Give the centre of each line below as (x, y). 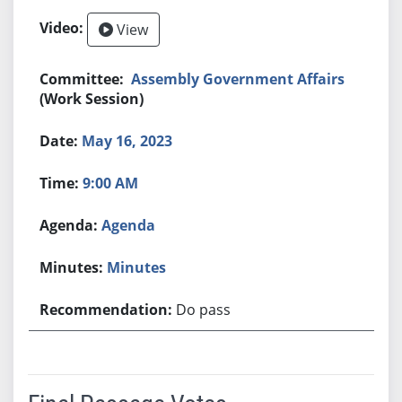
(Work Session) (92, 98)
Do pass (204, 309)
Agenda (129, 225)
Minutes (137, 267)
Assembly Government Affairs (238, 79)
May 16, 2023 (127, 140)
